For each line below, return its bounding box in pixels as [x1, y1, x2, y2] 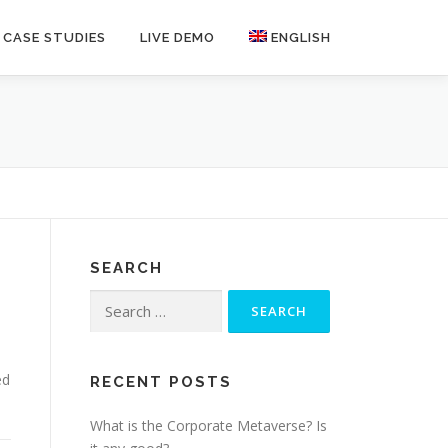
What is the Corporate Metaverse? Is [90, 416, 327, 435]
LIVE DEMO [140, 30, 216, 45]
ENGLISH [271, 30, 331, 45]
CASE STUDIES [3, 30, 107, 45]
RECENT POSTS [90, 373, 232, 391]
